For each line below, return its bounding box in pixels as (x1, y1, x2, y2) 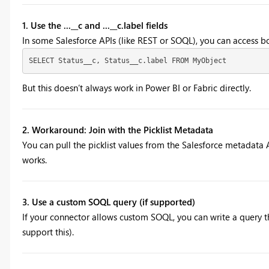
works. (22, 153, 47, 166)
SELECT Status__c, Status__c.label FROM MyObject (29, 56, 226, 65)
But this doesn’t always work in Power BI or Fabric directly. (22, 81, 251, 94)
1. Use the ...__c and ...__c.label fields (22, 19, 168, 31)
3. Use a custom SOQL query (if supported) (22, 195, 195, 208)
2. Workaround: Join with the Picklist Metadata (22, 123, 213, 136)
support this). (22, 225, 74, 238)
